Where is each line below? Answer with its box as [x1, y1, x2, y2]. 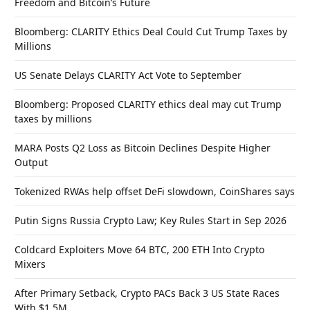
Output [15, 156, 48, 170]
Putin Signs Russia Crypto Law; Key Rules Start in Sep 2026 [15, 214, 286, 228]
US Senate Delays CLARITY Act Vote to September [15, 69, 241, 82]
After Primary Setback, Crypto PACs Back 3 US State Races [15, 286, 280, 300]
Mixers [15, 257, 46, 271]
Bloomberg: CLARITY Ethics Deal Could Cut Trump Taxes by [15, 25, 287, 39]
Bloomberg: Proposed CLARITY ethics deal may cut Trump [15, 98, 282, 111]
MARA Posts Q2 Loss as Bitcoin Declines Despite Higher [15, 141, 271, 155]
